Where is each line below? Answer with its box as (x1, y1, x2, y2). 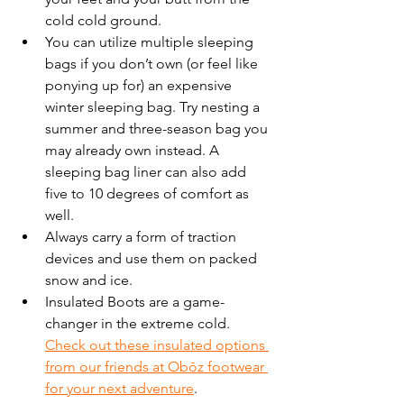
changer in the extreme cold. (45, 314, 234, 332)
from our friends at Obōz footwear (45, 357, 268, 375)
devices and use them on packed (45, 249, 261, 267)
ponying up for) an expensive (45, 76, 235, 94)
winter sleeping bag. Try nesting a (45, 97, 263, 115)
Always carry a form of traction (45, 227, 240, 245)
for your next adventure (45, 379, 194, 397)
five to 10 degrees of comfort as (45, 184, 252, 202)
